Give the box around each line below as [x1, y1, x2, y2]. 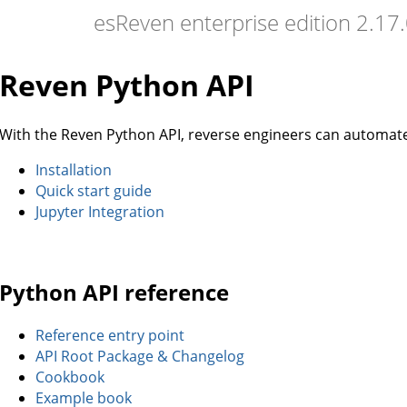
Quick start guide [35, 180, 152, 201]
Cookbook [35, 366, 104, 387]
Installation [35, 159, 112, 180]
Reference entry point [35, 324, 184, 345]
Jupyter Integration [35, 201, 164, 222]
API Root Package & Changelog [35, 345, 244, 366]
